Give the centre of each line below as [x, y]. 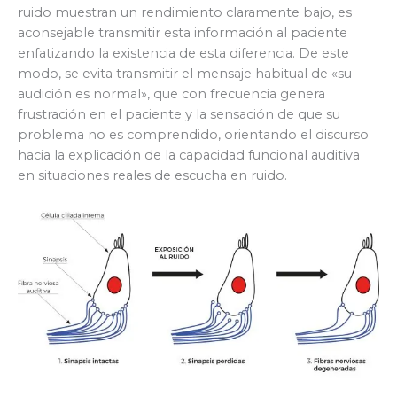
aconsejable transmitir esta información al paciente [183, 32]
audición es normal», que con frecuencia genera [171, 93]
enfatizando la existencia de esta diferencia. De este [183, 53]
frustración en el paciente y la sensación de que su [179, 114]
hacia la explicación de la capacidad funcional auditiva [189, 155]
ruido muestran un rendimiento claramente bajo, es [185, 12]
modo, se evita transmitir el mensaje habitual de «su [185, 73]
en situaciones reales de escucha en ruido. [152, 175]
